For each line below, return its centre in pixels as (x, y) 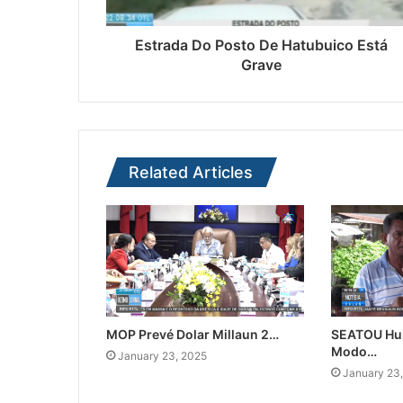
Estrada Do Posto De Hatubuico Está (261, 45)
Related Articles (191, 173)
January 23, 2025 (162, 356)
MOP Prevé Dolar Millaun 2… (193, 335)
